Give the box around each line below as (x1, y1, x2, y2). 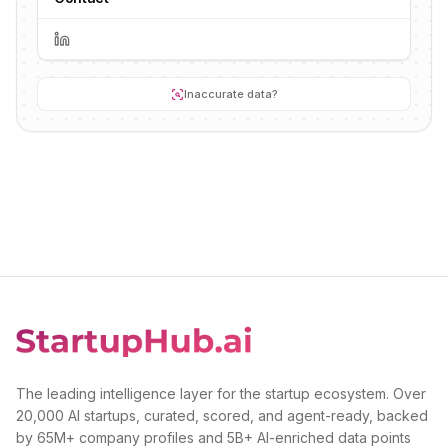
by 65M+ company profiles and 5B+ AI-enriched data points (16, 429, 411, 446)
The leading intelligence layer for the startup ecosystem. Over (16, 385, 426, 402)
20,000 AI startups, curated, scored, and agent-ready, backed (16, 407, 428, 424)
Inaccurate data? (183, 87, 278, 101)
